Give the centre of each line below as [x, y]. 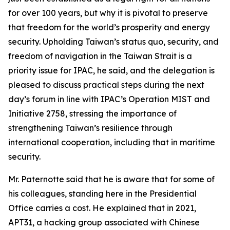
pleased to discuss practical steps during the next [106, 85]
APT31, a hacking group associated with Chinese [104, 222]
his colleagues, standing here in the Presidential [102, 194]
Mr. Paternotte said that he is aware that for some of [111, 179]
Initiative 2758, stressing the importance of [92, 113]
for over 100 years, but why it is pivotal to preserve [108, 13]
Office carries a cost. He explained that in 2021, [102, 208]
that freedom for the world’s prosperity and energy [109, 27]
